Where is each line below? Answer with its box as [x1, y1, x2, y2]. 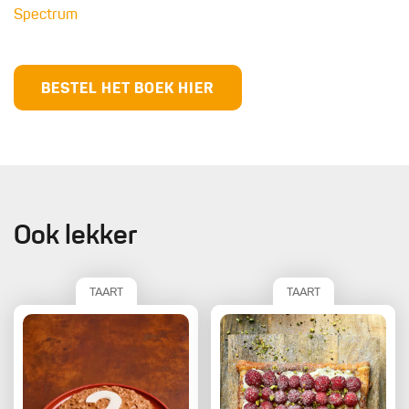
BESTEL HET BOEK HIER [41, 81, 215, 97]
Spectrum [14, 7, 78, 23]
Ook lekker [14, 223, 137, 250]
